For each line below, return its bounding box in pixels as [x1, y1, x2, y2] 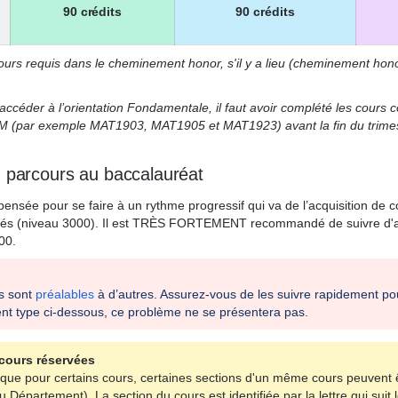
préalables [36, 287, 98, 301]
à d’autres [98, 287, 154, 301]
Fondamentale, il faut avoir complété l [127, 100, 338, 115]
